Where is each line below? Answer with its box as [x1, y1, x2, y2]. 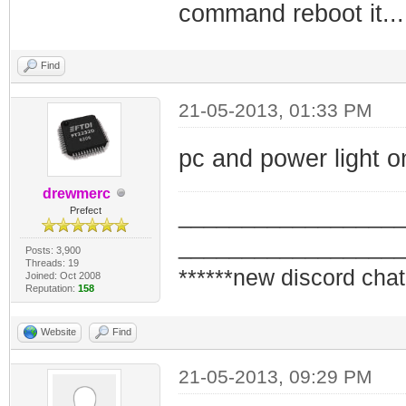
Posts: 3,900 [24, 244, 81, 256]
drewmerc [42, 185, 111, 201]
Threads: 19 [24, 256, 79, 268]
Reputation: [24, 282, 78, 294]
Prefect [69, 204, 101, 216]
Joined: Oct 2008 [24, 269, 101, 281]
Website [41, 325, 76, 337]
